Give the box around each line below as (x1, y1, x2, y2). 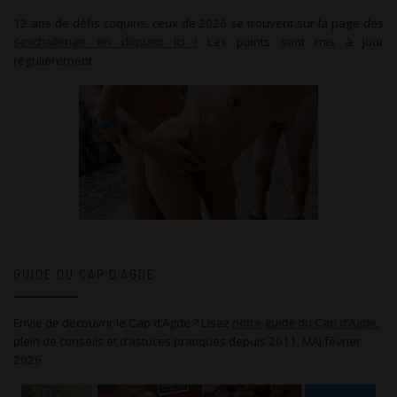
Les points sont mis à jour (197, 34, 384, 51)
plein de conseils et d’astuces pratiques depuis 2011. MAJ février (13, 333, 361, 350)
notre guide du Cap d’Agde (232, 315, 377, 331)
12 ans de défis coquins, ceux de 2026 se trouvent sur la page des (13, 15, 384, 32)
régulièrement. (13, 52, 95, 69)
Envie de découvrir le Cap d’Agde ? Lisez (13, 315, 232, 331)
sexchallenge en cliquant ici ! (13, 34, 197, 51)
